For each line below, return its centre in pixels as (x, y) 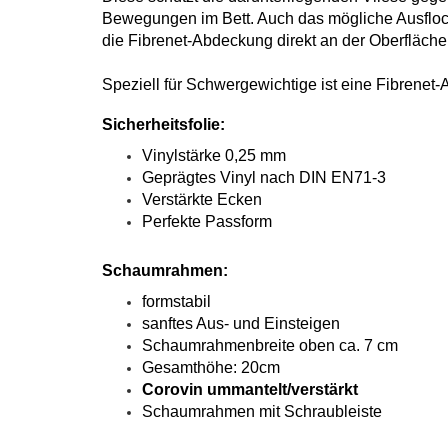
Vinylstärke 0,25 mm (214, 155)
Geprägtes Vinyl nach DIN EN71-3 (264, 177)
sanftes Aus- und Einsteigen (241, 323)
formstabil (176, 301)
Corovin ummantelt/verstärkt (250, 389)
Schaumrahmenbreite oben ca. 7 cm (270, 345)
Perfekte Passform (207, 221)
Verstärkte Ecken (202, 199)
